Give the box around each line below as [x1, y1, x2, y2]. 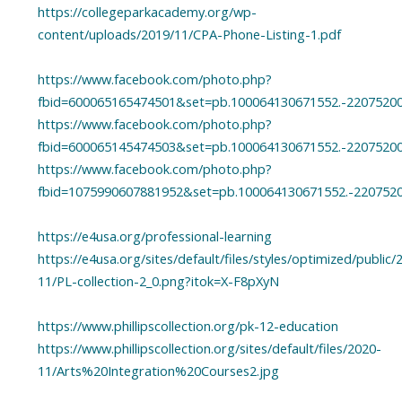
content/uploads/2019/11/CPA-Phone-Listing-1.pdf [37, 24, 341, 43]
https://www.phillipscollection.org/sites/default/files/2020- [37, 338, 381, 357]
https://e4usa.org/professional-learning [37, 226, 272, 245]
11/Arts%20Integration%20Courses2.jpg [37, 361, 279, 380]
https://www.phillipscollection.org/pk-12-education [37, 316, 338, 335]
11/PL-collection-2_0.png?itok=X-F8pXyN [37, 271, 279, 290]
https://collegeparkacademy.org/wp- [37, 2, 257, 21]
